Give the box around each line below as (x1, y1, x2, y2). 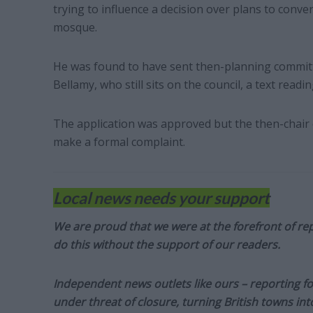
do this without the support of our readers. (52, 236, 280, 252)
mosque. (52, 19, 97, 35)
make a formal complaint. (52, 133, 185, 150)
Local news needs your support (52, 187, 270, 208)
